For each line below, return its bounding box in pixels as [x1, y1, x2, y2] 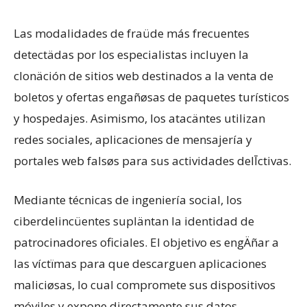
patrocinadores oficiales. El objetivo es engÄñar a [14, 234, 279, 250]
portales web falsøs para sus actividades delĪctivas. [14, 153, 291, 169]
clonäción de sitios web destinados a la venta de [14, 68, 273, 84]
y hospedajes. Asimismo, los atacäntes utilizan [14, 110, 265, 126]
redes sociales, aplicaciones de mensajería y [14, 132, 252, 147]
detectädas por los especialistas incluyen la [14, 47, 249, 62]
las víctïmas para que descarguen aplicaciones [14, 256, 267, 271]
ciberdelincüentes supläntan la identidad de [14, 213, 254, 229]
